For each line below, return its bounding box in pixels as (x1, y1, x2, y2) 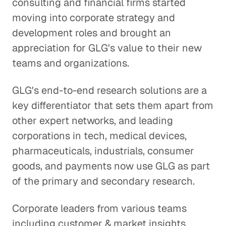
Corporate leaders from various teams (12, 202, 187, 215)
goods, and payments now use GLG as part (12, 159, 210, 173)
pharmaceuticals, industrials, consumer (12, 144, 194, 157)
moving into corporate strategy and (12, 11, 175, 24)
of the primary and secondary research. (12, 175, 195, 188)
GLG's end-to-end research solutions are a (12, 84, 207, 97)
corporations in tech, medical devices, (12, 129, 187, 142)
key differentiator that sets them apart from (12, 99, 213, 112)
